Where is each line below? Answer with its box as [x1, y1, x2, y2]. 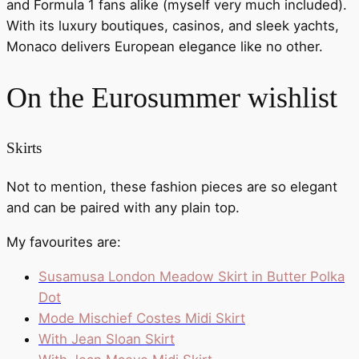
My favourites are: [6, 234, 121, 251]
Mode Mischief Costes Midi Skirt [38, 309, 245, 326]
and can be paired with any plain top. [6, 200, 240, 216]
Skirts [6, 139, 42, 156]
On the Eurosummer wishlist [6, 81, 337, 114]
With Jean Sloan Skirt [38, 330, 175, 347]
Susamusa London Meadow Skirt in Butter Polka [38, 268, 345, 284]
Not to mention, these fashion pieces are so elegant [6, 179, 337, 196]
